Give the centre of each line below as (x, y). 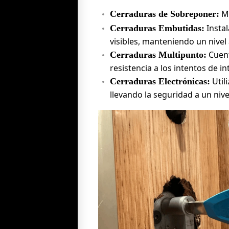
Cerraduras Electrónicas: (160, 81)
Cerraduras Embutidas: (157, 28)
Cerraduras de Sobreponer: (165, 14)
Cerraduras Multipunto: (158, 54)
